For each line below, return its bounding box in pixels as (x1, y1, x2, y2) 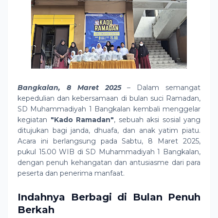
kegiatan (18, 115, 51, 124)
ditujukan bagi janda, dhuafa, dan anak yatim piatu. (18, 126, 200, 135)
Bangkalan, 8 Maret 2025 (18, 83, 121, 92)
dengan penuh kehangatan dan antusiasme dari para (18, 158, 200, 167)
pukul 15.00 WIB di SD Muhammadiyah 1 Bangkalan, (18, 147, 200, 156)
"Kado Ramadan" (50, 115, 114, 124)
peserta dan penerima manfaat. (18, 169, 125, 178)
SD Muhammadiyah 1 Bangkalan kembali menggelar (18, 105, 200, 113)
